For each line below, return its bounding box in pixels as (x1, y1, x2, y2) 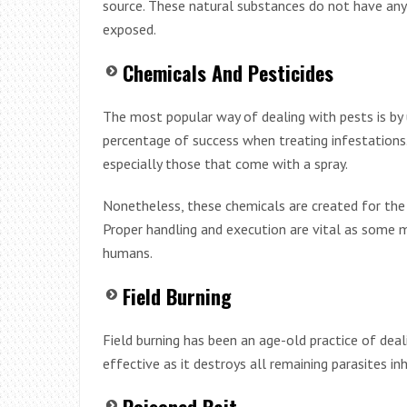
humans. (103, 243, 153, 262)
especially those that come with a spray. (103, 154, 348, 173)
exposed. (103, 19, 156, 38)
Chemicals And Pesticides (123, 57, 333, 87)
